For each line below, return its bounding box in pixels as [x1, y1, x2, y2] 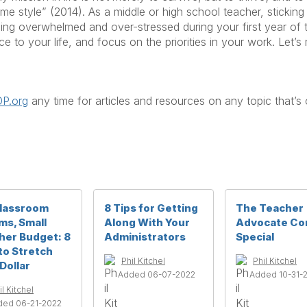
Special [236, 230, 274, 243]
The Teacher [236, 201, 304, 214]
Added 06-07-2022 [118, 269, 195, 280]
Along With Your [104, 216, 190, 229]
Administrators [104, 230, 186, 243]
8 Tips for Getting [104, 201, 198, 214]
